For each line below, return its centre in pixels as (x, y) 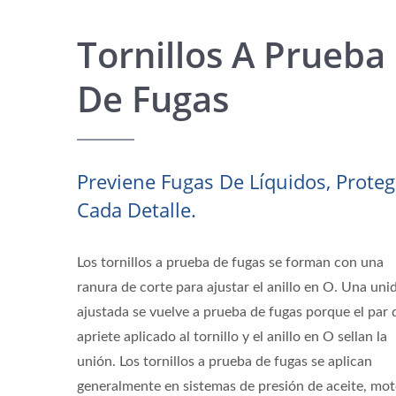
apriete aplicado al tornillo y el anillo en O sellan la (232, 337)
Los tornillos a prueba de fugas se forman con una (230, 263)
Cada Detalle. (137, 209)
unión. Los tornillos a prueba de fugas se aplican (225, 362)
